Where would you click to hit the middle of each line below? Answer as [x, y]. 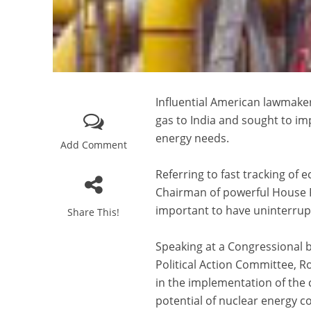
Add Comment [93, 145]
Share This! [94, 212]
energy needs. [193, 138]
